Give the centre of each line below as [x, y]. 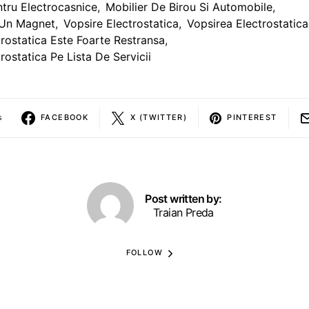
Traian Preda [183, 212]
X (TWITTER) [159, 118]
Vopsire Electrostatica [121, 23]
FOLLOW [144, 253]
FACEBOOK [64, 118]
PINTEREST [252, 118]
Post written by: [183, 198]
